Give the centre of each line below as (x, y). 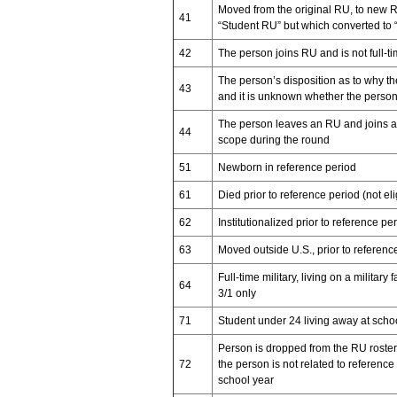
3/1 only (237, 293)
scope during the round (273, 140)
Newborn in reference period (287, 167)
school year (245, 380)
